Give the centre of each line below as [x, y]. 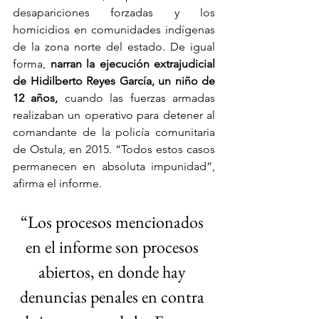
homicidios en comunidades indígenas [114, 29]
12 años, [36, 98]
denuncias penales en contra [114, 296]
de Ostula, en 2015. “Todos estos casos [114, 149]
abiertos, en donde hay [114, 271]
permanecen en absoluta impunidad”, [114, 166]
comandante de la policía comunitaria [114, 132]
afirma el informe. [57, 183]
